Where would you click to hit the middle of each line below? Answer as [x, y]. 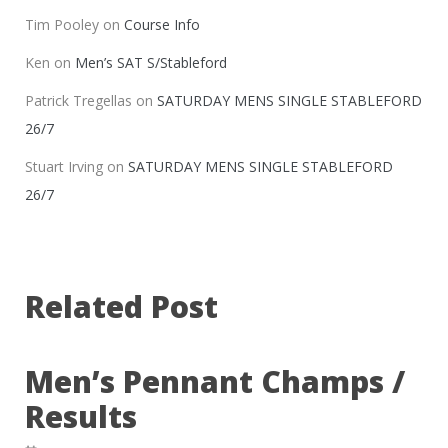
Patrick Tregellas [78, 100]
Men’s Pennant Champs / [215, 381]
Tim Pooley [62, 24]
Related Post [121, 306]
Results [81, 416]
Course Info [162, 24]
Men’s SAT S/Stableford [151, 62]
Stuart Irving [64, 166]
